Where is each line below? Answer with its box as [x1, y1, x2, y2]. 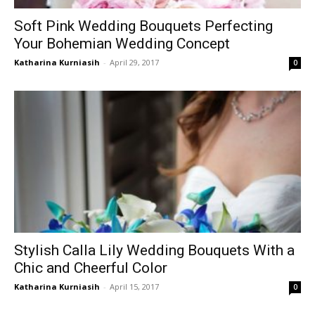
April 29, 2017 [110, 57, 159, 68]
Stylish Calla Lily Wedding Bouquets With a [14, 241, 295, 259]
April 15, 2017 [110, 281, 159, 292]
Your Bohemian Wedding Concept [14, 35, 230, 53]
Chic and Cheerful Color [14, 259, 167, 276]
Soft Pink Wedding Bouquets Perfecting [14, 18, 273, 35]
